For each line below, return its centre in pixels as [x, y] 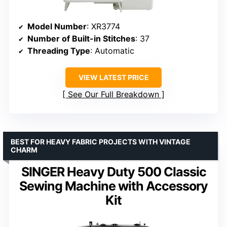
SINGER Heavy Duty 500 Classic [113, 172]
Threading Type [59, 51]
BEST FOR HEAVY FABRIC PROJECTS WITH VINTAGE [101, 142]
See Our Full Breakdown [113, 94]
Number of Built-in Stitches [81, 39]
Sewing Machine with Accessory [113, 186]
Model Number [57, 27]
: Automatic [112, 51]
